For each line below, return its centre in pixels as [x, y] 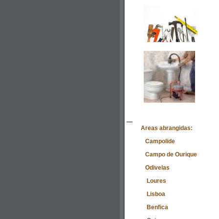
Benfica [154, 207]
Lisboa [153, 194]
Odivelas [155, 167]
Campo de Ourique [169, 154]
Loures [153, 181]
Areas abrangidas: [167, 128]
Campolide [158, 141]
